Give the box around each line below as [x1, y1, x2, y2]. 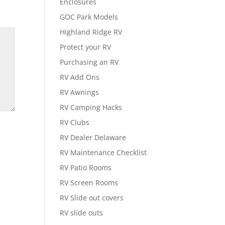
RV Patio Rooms [60, 163, 112, 172]
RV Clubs [60, 118, 90, 127]
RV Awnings [60, 87, 99, 97]
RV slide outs [60, 208, 103, 217]
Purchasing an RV [60, 57, 119, 67]
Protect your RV [60, 42, 111, 52]
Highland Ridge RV [60, 27, 123, 37]
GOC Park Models [60, 12, 119, 22]
